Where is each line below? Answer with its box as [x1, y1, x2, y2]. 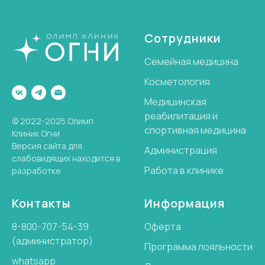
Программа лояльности [144, 240, 253, 253]
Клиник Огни [12, 128, 60, 140]
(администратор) [12, 234, 93, 247]
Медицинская [144, 95, 206, 108]
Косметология [144, 75, 210, 88]
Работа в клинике [144, 164, 224, 177]
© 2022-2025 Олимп [12, 115, 93, 127]
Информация [144, 195, 225, 211]
